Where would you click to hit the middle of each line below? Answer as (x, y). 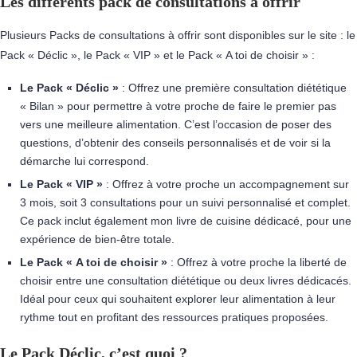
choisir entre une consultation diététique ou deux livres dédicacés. (186, 280)
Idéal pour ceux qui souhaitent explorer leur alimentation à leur (178, 299)
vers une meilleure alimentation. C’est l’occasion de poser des (176, 124)
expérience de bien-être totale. (97, 239)
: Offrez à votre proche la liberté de (257, 262)
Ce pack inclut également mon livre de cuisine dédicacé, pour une (186, 221)
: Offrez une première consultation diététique (233, 88)
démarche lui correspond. (84, 161)
